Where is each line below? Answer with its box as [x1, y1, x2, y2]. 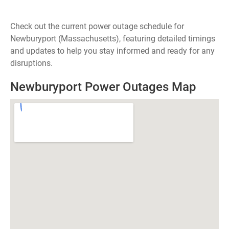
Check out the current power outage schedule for [10, 21, 184, 31]
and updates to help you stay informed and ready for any [10, 46, 215, 56]
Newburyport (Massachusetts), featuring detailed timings [10, 34, 215, 43]
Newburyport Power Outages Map [10, 80, 196, 94]
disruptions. [10, 58, 53, 68]
